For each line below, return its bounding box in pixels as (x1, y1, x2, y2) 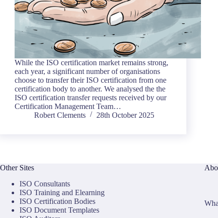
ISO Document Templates (19, 206, 99, 215)
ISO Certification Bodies (19, 197, 95, 206)
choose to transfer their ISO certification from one (15, 75, 166, 84)
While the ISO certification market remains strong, (15, 58, 168, 67)
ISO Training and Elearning (19, 188, 105, 197)
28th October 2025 (96, 110, 154, 119)
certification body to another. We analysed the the (15, 84, 165, 93)
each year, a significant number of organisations (15, 67, 160, 75)
